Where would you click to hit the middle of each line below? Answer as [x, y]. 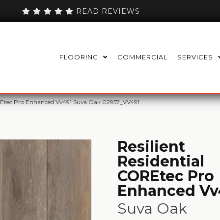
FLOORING [79, 57]
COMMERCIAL [142, 57]
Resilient [151, 146]
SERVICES [195, 57]
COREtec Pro [166, 176]
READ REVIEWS [107, 11]
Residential [161, 161]
